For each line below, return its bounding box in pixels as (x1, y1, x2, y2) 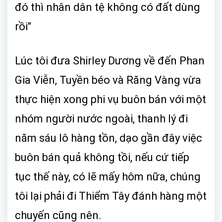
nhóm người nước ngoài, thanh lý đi (15, 112, 188, 125)
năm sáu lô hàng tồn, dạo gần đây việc (15, 131, 202, 144)
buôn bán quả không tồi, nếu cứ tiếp (15, 151, 189, 164)
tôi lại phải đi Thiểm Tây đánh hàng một (15, 189, 207, 202)
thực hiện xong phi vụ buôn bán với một (15, 93, 206, 106)
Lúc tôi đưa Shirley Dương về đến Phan (15, 54, 205, 67)
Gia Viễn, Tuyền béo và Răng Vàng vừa (15, 73, 201, 86)
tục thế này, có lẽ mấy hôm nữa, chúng (15, 170, 201, 183)
